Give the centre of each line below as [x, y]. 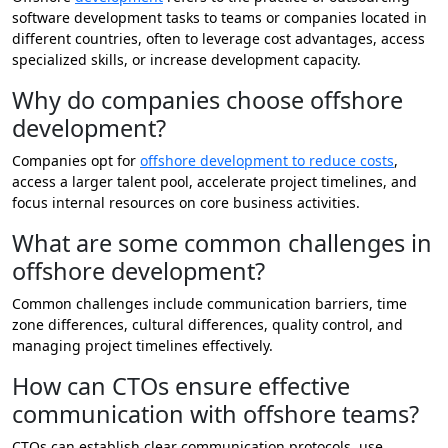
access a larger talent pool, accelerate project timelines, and [214, 182]
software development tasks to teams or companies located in [219, 18]
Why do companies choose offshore [207, 100]
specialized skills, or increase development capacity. [186, 60]
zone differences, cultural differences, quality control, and [207, 325]
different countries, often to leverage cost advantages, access [218, 39]
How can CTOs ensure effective [181, 386]
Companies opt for [76, 161]
